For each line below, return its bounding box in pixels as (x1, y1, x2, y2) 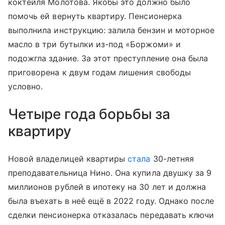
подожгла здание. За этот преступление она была (8, 53, 208, 63)
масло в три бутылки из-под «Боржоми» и (8, 39, 181, 49)
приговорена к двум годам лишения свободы (8, 67, 191, 77)
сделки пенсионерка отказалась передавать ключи (8, 209, 214, 220)
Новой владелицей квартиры (8, 153, 128, 164)
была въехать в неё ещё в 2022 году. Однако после (8, 195, 214, 206)
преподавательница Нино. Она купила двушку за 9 (8, 167, 212, 178)
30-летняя (150, 153, 194, 164)
